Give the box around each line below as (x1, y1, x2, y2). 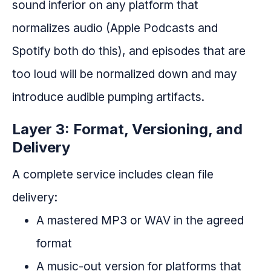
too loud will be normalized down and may (12, 67, 237, 82)
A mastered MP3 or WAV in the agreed (36, 213, 244, 228)
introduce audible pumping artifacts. (12, 90, 204, 105)
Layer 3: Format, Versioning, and (12, 120, 243, 139)
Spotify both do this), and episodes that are (12, 44, 246, 59)
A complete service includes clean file (12, 167, 214, 182)
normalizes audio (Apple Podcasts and (12, 21, 218, 36)
